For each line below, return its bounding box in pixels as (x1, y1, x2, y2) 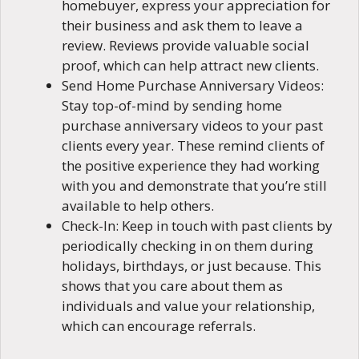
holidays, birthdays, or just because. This (62, 256, 321, 276)
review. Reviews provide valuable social (62, 36, 309, 55)
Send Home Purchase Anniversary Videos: (62, 76, 324, 95)
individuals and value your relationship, (62, 296, 315, 316)
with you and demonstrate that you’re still (62, 176, 327, 196)
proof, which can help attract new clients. (62, 56, 319, 75)
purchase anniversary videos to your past (62, 116, 323, 135)
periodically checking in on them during (62, 236, 313, 256)
